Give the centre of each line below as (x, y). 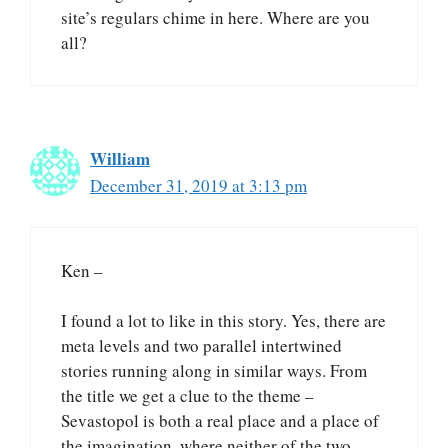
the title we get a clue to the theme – (187, 396)
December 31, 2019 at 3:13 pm (198, 186)
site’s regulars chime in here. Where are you (215, 18)
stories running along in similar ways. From (214, 371)
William (120, 159)
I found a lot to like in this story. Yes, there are (223, 321)
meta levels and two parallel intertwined (201, 346)
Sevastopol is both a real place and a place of (220, 421)
